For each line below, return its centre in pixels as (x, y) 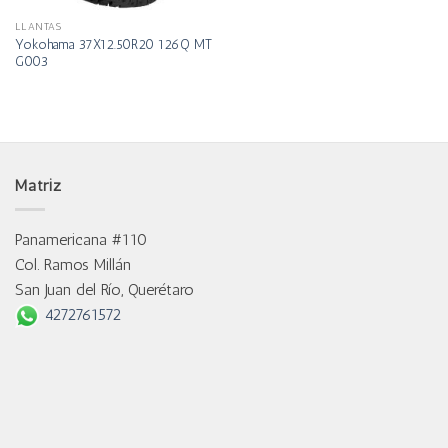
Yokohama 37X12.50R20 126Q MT (113, 43)
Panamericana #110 (81, 240)
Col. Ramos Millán (73, 265)
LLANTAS (38, 26)
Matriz (38, 185)
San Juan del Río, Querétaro (104, 290)
